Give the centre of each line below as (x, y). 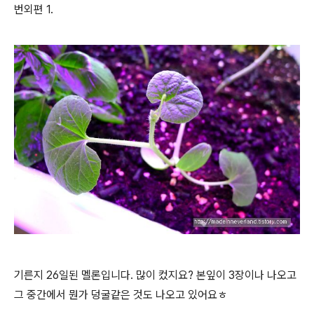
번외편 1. (35, 9)
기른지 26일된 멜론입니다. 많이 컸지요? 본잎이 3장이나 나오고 (155, 275)
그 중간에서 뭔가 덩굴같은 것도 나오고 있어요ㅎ (121, 295)
